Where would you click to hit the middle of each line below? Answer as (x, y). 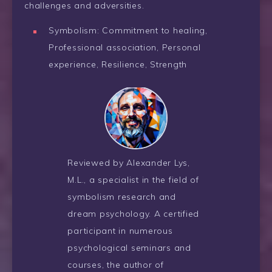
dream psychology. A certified (134, 213)
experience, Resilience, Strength (118, 64)
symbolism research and (122, 196)
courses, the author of (116, 264)
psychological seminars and (129, 247)
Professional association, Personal (125, 47)
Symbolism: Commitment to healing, (128, 30)
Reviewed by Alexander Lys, (129, 162)
